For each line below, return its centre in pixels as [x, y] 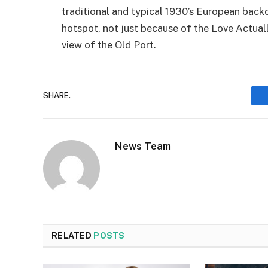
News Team [143, 146]
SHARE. [57, 96]
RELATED [73, 235]
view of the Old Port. [109, 45]
